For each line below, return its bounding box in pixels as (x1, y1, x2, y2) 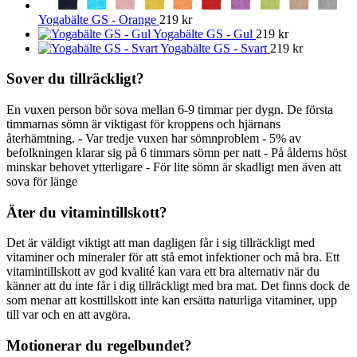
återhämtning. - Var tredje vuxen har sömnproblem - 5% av (6, 131, 301, 145)
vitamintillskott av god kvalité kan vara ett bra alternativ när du (6, 265, 320, 279)
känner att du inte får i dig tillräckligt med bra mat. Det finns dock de (6, 279, 350, 293)
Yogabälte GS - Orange (38, 12, 156, 26)
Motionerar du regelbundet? (6, 337, 192, 355)
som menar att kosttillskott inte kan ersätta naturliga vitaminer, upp (6, 293, 337, 308)
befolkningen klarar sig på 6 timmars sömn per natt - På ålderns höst (6, 145, 347, 159)
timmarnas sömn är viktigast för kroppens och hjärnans (6, 116, 280, 131)
